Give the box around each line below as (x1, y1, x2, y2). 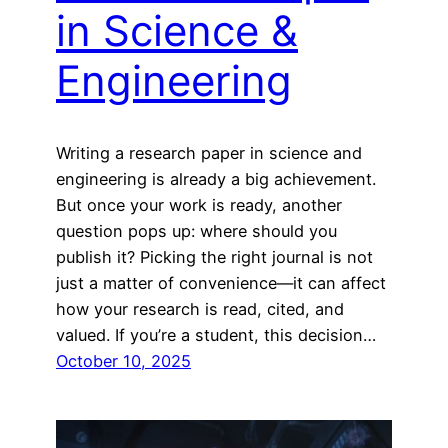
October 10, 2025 (56, 351, 191, 372)
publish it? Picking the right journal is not (56, 247, 373, 268)
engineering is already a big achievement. (56, 169, 376, 190)
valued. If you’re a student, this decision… (56, 325, 376, 346)
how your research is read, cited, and (56, 299, 344, 320)
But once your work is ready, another (56, 195, 342, 216)
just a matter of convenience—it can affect (56, 273, 386, 294)
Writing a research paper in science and (56, 143, 362, 164)
